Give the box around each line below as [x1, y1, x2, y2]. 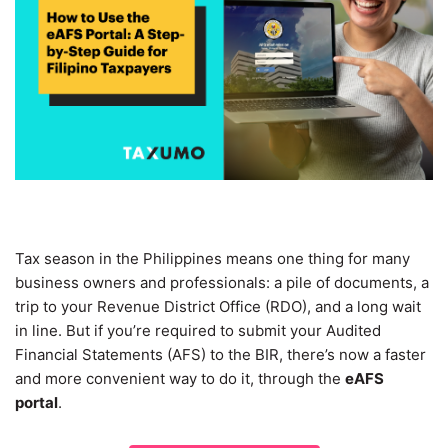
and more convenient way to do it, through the [15, 369, 345, 389]
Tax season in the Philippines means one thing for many [15, 249, 410, 269]
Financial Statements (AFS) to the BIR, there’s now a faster [15, 345, 426, 365]
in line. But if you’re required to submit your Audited [15, 321, 381, 341]
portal [15, 393, 58, 413]
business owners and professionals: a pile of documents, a [15, 273, 429, 293]
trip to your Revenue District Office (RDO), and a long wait [15, 297, 421, 317]
